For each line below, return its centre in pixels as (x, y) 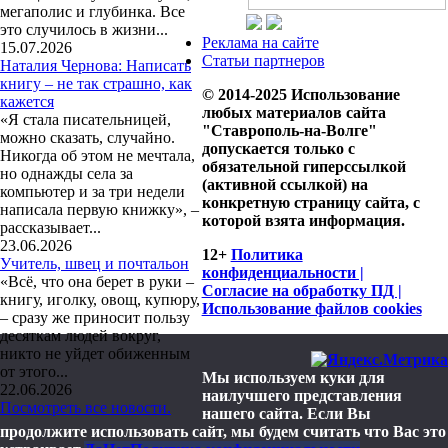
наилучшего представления (301, 396)
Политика (266, 255)
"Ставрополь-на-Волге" (289, 131)
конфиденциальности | (282, 273)
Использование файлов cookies (311, 309)
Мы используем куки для (293, 378)
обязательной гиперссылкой (303, 167)
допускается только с (278, 149)
